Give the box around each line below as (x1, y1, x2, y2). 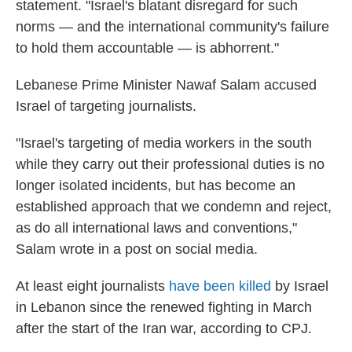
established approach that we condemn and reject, (16, 199, 332, 214)
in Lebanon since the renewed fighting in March (16, 299, 312, 315)
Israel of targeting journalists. (16, 98, 196, 114)
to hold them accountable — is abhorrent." (16, 40, 279, 56)
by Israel (275, 278, 328, 294)
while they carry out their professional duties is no (16, 156, 324, 172)
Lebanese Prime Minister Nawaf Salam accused (16, 77, 317, 93)
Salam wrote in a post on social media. (16, 241, 258, 257)
